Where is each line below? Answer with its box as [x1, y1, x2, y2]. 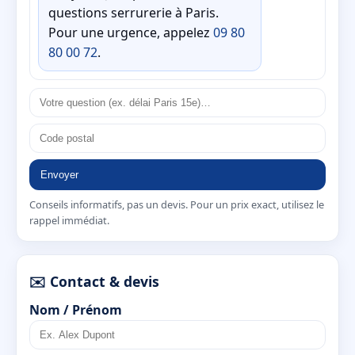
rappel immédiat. [29, 212, 109, 227]
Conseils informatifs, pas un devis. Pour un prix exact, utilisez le [29, 197, 324, 212]
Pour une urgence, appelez [48, 23, 213, 41]
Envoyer [40, 168, 78, 181]
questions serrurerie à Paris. [48, 3, 219, 21]
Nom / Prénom [29, 300, 122, 319]
